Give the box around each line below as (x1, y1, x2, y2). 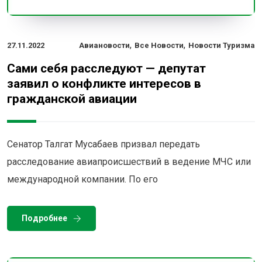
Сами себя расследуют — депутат (7, 61, 206, 75)
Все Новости (135, 40, 184, 50)
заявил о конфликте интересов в (7, 76, 201, 91)
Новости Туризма (188, 40, 255, 50)
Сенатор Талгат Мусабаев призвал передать (7, 138, 200, 150)
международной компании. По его (7, 173, 158, 185)
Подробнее (22, 213, 67, 223)
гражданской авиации (7, 91, 137, 106)
